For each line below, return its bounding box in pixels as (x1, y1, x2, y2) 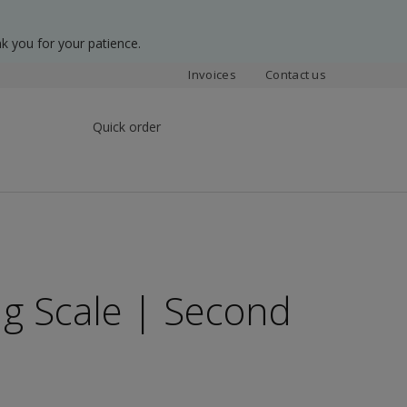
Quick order (93, 117, 161, 135)
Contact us (264, 66, 327, 83)
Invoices (188, 66, 236, 83)
